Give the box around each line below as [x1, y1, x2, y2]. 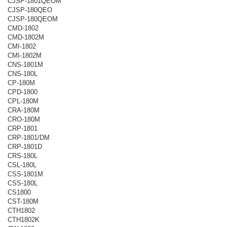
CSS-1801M [8, 170, 43, 178]
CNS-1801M [8, 60, 43, 68]
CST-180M [8, 197, 39, 205]
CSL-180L [8, 161, 36, 169]
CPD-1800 [8, 88, 37, 96]
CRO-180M [8, 115, 40, 123]
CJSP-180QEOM [8, 15, 58, 23]
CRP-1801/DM [8, 133, 50, 141]
